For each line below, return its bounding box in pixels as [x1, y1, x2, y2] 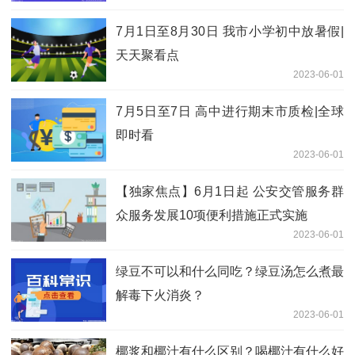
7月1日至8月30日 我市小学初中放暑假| [116, 24, 344, 38]
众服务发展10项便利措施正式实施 [116, 208, 307, 222]
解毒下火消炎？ [116, 288, 204, 302]
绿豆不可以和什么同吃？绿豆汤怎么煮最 [116, 264, 344, 278]
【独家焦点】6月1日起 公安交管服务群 [116, 184, 344, 198]
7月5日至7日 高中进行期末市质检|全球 [116, 104, 344, 118]
